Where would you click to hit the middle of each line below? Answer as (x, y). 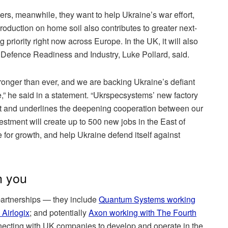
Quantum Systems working (147, 199)
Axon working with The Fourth (142, 213)
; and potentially (59, 213)
